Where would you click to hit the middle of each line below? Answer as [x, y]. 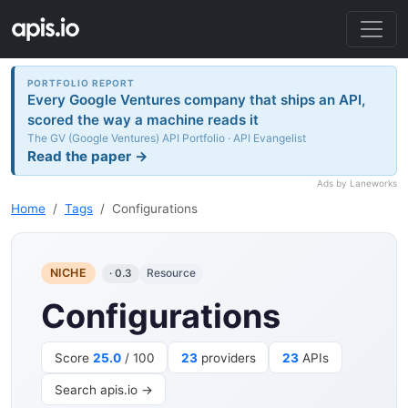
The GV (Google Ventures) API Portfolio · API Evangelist [167, 138]
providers [226, 357]
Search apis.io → [103, 389]
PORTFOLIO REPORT [82, 82]
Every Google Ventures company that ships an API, [197, 99]
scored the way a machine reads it [143, 119]
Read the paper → [88, 156]
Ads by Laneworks [357, 184]
